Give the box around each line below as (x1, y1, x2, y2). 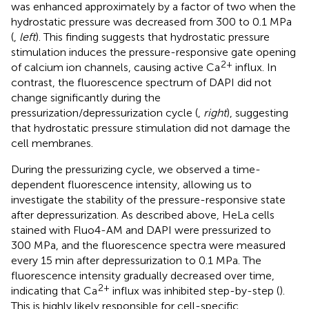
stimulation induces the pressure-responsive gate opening (11, 45, 296, 59)
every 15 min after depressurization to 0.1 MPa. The (11, 253, 261, 267)
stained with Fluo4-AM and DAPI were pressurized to (11, 223, 271, 237)
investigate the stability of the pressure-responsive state (11, 192, 286, 206)
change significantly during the (11, 90, 161, 104)
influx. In (232, 60, 277, 74)
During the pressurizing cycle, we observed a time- (11, 162, 261, 176)
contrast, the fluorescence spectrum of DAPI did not (11, 75, 272, 89)
